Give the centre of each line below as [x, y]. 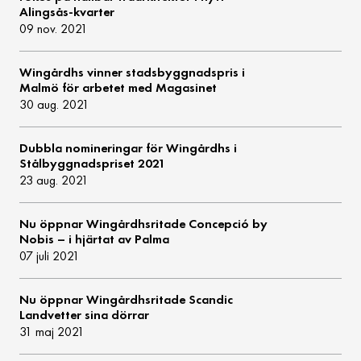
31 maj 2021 [52, 332]
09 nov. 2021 [54, 29]
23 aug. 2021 [54, 180]
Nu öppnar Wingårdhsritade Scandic [127, 300]
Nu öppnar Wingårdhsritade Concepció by [144, 224]
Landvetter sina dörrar [85, 315]
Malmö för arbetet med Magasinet [118, 88]
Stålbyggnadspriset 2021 [93, 164]
